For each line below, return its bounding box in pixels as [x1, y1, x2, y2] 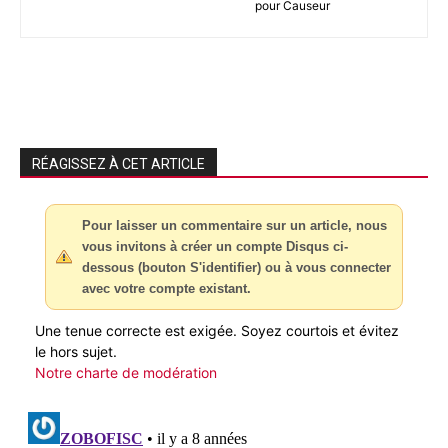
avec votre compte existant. [82, 281, 251, 297]
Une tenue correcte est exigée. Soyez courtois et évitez [35, 322, 399, 340]
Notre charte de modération [35, 364, 217, 382]
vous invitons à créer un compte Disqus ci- [82, 239, 348, 255]
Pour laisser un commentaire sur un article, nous [82, 218, 387, 234]
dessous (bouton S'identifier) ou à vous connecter [82, 260, 391, 276]
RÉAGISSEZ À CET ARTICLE [32, 156, 205, 173]
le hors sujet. [35, 343, 117, 361]
